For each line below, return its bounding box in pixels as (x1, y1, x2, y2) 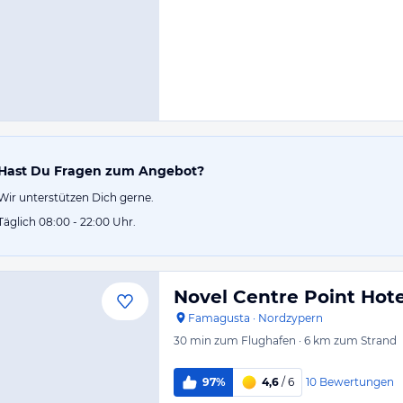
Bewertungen (318, 374, 394, 389)
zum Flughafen (214, 334, 296, 347)
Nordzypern (258, 311, 323, 325)
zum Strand (334, 334, 397, 347)
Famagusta (188, 311, 250, 325)
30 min (174, 334, 211, 347)
